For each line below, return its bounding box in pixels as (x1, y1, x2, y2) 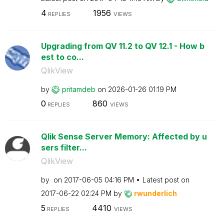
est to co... (40, 51, 84, 62)
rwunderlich (133, 189, 177, 197)
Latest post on (142, 175, 189, 184)
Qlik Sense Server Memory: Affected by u (40, 131, 207, 141)
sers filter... (40, 142, 87, 152)
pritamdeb (61, 84, 95, 93)
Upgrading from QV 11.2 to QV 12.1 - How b (40, 40, 204, 51)
